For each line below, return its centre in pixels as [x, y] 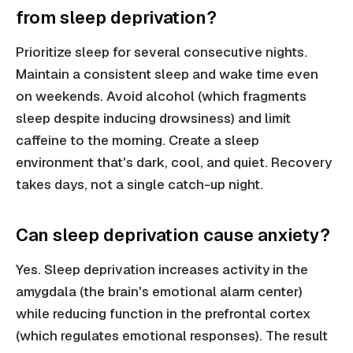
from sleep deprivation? [116, 18]
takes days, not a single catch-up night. [139, 185]
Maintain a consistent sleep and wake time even [167, 74]
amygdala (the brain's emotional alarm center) [159, 292]
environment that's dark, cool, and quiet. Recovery [174, 163]
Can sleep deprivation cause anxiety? [173, 235]
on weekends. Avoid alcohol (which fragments [161, 97]
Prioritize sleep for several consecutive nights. [162, 52]
